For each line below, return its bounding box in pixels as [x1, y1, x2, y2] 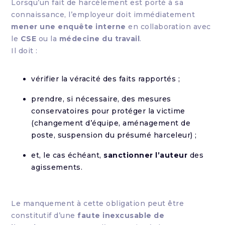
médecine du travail [59, 34, 140, 43]
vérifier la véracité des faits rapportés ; [31, 74, 180, 83]
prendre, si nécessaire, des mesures [31, 94, 171, 103]
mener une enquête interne [11, 22, 126, 31]
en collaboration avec [126, 22, 211, 31]
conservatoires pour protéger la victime [31, 106, 185, 116]
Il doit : [11, 46, 38, 55]
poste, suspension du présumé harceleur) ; [31, 131, 197, 140]
